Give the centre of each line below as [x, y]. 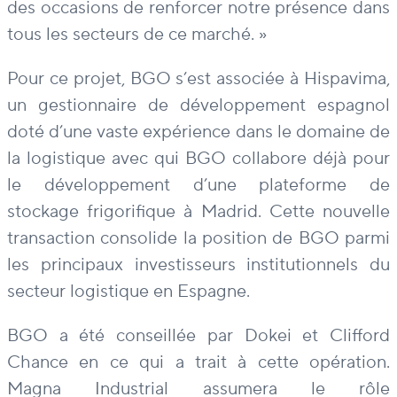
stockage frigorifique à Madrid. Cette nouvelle [198, 212]
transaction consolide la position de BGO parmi [198, 239]
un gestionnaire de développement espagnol [198, 106]
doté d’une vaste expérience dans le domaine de [198, 132]
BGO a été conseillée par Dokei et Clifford [198, 336]
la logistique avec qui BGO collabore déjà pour [198, 159]
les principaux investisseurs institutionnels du [198, 265]
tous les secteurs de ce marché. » [137, 35]
